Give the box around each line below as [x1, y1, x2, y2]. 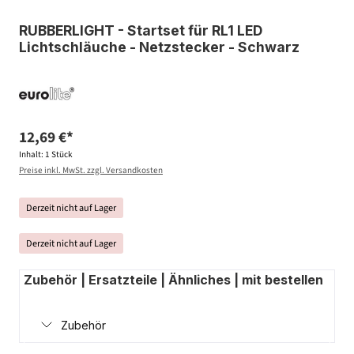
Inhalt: [19, 148, 45, 160]
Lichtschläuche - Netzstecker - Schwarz [19, 39, 299, 56]
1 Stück [45, 148, 73, 160]
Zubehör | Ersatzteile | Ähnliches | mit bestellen [24, 271, 323, 288]
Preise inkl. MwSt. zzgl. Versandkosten [19, 164, 163, 176]
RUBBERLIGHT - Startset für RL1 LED [19, 22, 262, 40]
